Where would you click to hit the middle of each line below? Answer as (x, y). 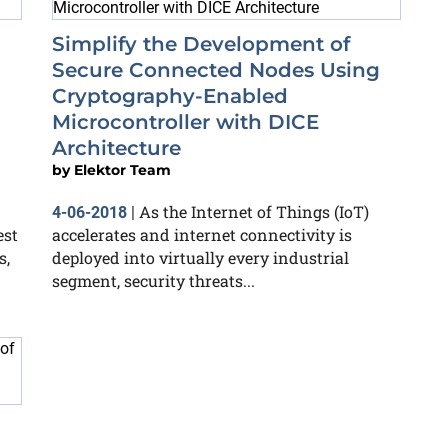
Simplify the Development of (201, 44)
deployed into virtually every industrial (200, 257)
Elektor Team (122, 170)
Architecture (116, 148)
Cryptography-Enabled (170, 96)
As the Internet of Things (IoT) (254, 211)
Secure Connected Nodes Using (216, 70)
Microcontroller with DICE (185, 122)
